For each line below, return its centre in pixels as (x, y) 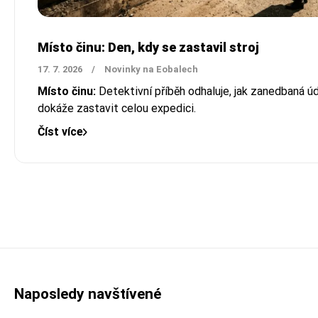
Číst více (60, 131)
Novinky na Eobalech (151, 69)
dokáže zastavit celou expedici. (117, 108)
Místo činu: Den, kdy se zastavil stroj (148, 47)
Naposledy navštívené (88, 294)
